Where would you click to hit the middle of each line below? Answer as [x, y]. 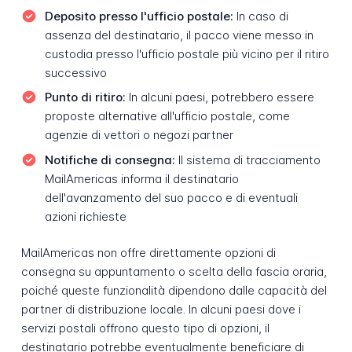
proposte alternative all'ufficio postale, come [167, 116]
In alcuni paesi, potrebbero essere [220, 97]
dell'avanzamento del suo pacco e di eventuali [171, 197]
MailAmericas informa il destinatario [141, 178]
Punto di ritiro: [85, 97]
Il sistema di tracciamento [247, 159]
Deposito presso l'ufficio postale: [139, 16]
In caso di [260, 16]
